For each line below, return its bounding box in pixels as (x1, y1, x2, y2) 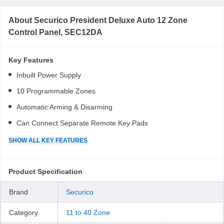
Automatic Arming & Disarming (16, 103, 112, 111)
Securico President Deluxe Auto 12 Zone (34, 16, 187, 24)
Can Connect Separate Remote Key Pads (16, 119, 148, 127)
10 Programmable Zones (16, 87, 95, 95)
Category (9, 208, 38, 216)
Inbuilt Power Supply (16, 71, 81, 79)
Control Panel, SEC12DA (8, 28, 102, 36)
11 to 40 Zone (66, 208, 110, 216)
